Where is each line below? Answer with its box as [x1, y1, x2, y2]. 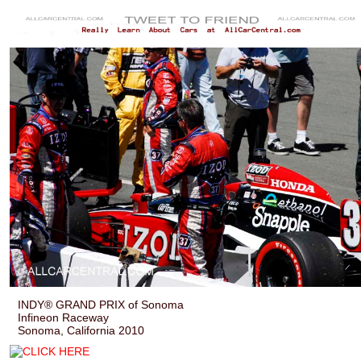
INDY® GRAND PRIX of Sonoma [18, 298, 185, 312]
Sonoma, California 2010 [18, 324, 145, 338]
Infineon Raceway [18, 311, 110, 325]
